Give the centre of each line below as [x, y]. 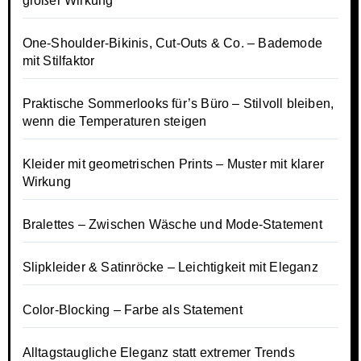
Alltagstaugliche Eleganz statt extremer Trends [158, 352]
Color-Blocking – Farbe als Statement [132, 309]
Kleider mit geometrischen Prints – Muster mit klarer [173, 164]
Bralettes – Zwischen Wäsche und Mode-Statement [172, 224]
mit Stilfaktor [58, 60]
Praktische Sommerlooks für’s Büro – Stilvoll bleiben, [178, 103]
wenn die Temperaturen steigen [114, 121]
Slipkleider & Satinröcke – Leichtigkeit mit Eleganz [170, 267]
